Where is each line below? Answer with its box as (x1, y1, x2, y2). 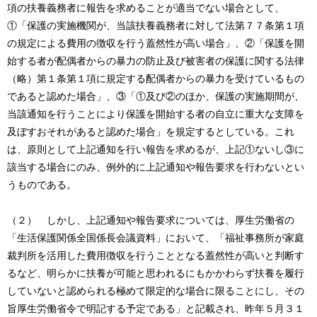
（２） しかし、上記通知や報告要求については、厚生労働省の (7, 214, 294, 226)
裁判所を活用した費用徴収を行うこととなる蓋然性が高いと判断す (7, 250, 304, 262)
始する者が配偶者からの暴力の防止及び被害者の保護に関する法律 (7, 55, 304, 67)
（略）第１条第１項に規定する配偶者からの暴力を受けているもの (7, 73, 304, 85)
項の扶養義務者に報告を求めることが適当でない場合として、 (7, 2, 284, 14)
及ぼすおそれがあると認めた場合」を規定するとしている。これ (7, 126, 294, 138)
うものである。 (7, 179, 76, 191)
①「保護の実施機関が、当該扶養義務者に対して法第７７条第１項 (7, 20, 304, 32)
